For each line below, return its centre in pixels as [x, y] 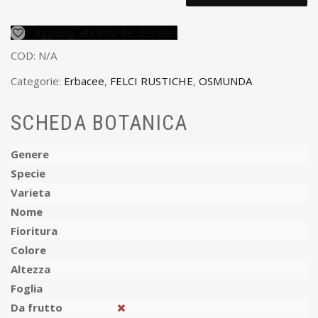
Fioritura [34, 231]
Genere [30, 154]
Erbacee [84, 81]
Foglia [27, 289]
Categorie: [37, 81]
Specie [28, 174]
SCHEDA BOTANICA [99, 123]
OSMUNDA [225, 81]
